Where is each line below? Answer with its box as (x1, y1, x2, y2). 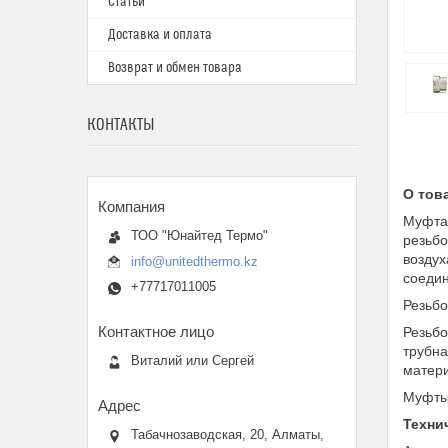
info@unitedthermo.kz (131, 253, 258, 269)
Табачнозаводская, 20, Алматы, (131, 426, 324, 442)
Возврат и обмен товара (108, 60, 242, 76)
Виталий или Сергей (131, 352, 254, 368)
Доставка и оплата (108, 27, 212, 43)
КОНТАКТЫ (87, 115, 155, 135)
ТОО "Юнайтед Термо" (131, 228, 268, 243)
